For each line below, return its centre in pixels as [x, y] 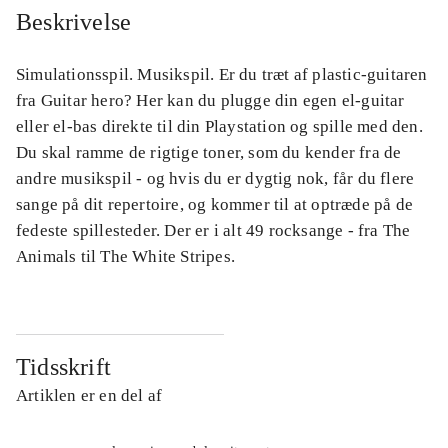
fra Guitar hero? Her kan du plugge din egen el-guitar [210, 101]
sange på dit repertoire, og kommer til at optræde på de [215, 205]
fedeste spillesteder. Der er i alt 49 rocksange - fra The [213, 231]
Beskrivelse [74, 22]
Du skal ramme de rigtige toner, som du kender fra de [209, 153]
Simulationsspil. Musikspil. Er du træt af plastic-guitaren [222, 75]
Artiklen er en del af [89, 396]
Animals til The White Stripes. [125, 257]
